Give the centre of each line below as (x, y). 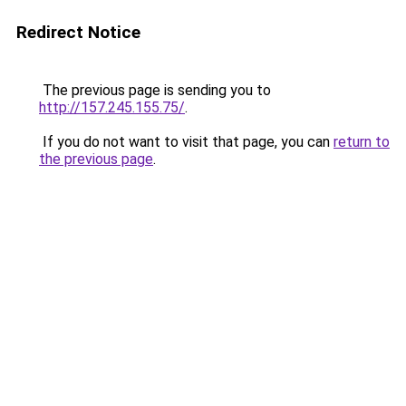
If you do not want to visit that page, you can (186, 142)
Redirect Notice (78, 32)
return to (362, 142)
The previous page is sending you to (155, 90)
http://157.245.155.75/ (112, 107)
